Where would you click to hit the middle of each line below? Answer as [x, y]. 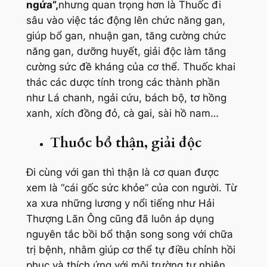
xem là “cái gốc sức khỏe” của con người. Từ [131, 188]
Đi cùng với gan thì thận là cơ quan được [122, 173]
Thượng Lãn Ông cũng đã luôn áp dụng [120, 219]
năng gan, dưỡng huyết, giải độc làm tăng [126, 51]
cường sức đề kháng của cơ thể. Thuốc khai [131, 66]
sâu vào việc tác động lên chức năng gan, [125, 20]
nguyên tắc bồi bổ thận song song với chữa [129, 235]
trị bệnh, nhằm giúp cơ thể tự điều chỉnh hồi [131, 250]
